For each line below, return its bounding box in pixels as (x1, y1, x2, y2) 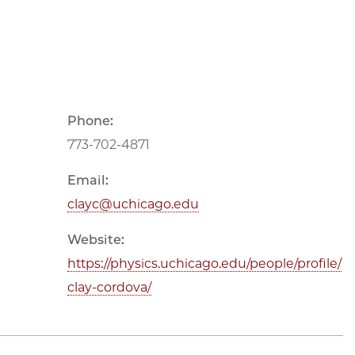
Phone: (67, 113, 113, 129)
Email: (67, 173, 109, 189)
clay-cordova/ (67, 280, 151, 296)
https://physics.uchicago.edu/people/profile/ (67, 256, 342, 272)
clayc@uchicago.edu (67, 197, 199, 212)
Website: (67, 232, 124, 248)
